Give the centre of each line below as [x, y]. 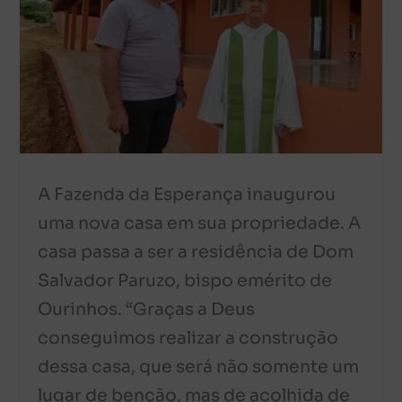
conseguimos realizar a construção [188, 339]
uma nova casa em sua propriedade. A [200, 224]
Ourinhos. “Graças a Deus [147, 310]
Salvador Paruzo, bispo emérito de [185, 281]
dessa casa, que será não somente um [199, 367]
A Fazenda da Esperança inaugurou [187, 195]
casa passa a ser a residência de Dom [196, 253]
